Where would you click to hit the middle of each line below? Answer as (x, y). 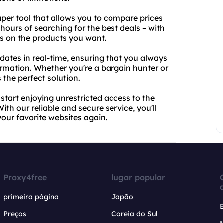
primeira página (31, 197)
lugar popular (138, 177)
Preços (15, 214)
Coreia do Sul (134, 214)
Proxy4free (25, 177)
